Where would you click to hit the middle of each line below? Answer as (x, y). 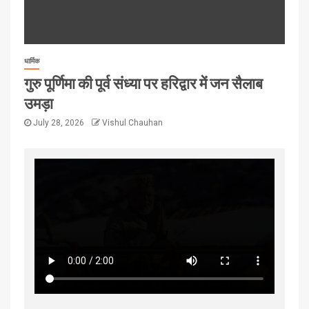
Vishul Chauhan (132, 122)
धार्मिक (32, 61)
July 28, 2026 (59, 122)
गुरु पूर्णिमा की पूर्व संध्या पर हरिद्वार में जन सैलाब (143, 82)
